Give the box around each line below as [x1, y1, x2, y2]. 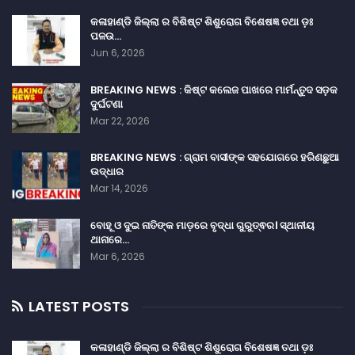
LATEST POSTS [25, 296, 129, 317]
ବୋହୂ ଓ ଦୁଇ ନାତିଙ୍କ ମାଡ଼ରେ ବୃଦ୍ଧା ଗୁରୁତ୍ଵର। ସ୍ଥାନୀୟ [90, 217, 315, 233]
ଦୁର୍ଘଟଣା [90, 96, 123, 112]
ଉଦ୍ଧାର [90, 164, 124, 180]
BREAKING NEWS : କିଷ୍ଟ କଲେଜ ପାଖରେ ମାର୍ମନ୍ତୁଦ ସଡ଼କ [90, 82, 338, 97]
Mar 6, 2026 [90, 249, 145, 263]
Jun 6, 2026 [90, 45, 145, 59]
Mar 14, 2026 [90, 181, 148, 196]
